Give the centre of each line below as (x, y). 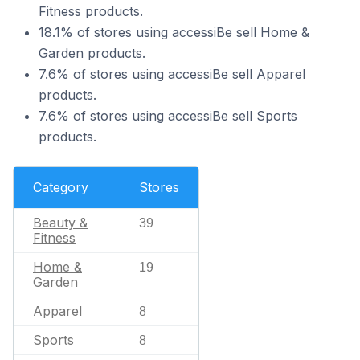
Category (61, 187)
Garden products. (92, 53)
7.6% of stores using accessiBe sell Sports (168, 116)
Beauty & (60, 223)
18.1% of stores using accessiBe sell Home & (174, 32)
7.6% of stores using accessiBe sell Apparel (172, 74)
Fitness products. (91, 11)
